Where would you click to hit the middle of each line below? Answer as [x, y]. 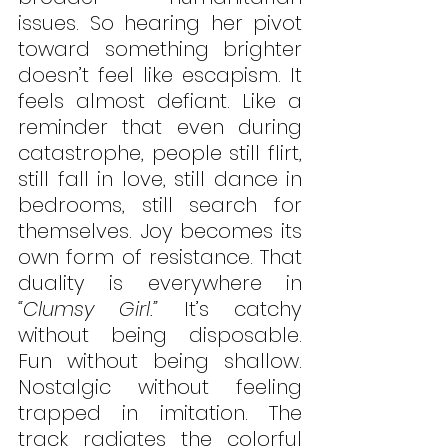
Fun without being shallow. [160, 361]
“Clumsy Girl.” [88, 309]
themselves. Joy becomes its [160, 231]
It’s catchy [230, 309]
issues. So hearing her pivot [160, 23]
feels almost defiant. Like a [160, 101]
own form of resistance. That [160, 257]
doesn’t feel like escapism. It [160, 75]
